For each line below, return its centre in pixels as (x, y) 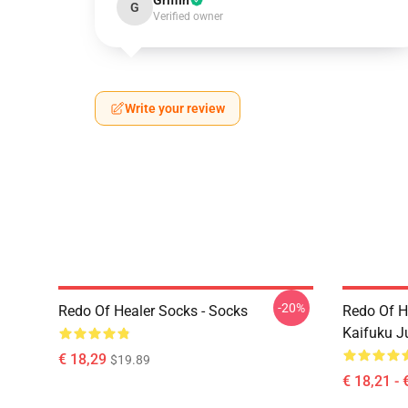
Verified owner (188, 16)
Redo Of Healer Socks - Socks (153, 311)
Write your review (175, 108)
